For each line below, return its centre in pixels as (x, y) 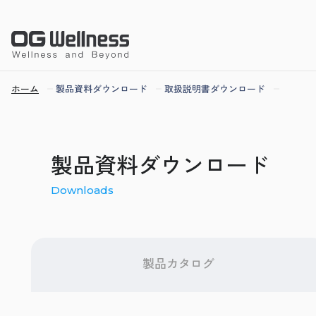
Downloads (82, 190)
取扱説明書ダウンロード (215, 89)
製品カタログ (179, 263)
